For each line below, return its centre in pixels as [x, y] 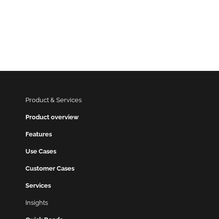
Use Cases [41, 152]
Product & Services [54, 100]
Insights [37, 203]
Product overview [52, 117]
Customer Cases [50, 169]
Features [39, 134]
